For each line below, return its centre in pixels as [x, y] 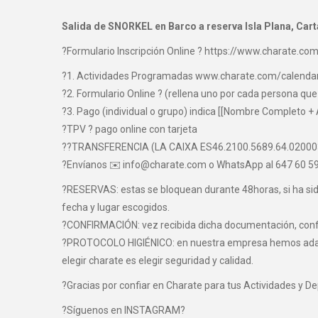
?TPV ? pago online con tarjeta [130, 129]
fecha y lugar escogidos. [116, 207]
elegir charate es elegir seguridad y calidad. [158, 260]
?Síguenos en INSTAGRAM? [124, 310]
